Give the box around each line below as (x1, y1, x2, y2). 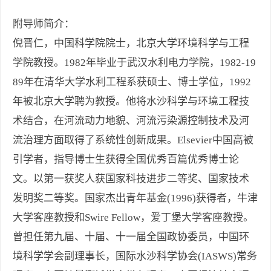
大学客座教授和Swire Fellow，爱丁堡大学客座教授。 (13, 212, 253, 224)
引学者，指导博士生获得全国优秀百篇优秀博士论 (13, 154, 239, 166)
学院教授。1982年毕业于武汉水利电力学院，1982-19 (13, 57, 256, 69)
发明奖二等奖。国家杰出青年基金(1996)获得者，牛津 (13, 192, 258, 204)
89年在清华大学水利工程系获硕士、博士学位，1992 (13, 76, 251, 88)
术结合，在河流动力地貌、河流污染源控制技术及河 (13, 115, 249, 127)
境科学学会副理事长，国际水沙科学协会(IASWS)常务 (13, 250, 257, 263)
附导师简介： (13, 18, 74, 30)
